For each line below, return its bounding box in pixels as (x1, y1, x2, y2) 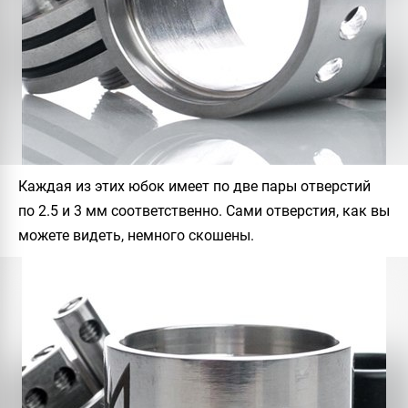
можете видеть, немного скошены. (18, 227, 254, 244)
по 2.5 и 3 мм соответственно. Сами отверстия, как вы (18, 202, 390, 219)
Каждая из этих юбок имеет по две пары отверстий (18, 178, 371, 195)
